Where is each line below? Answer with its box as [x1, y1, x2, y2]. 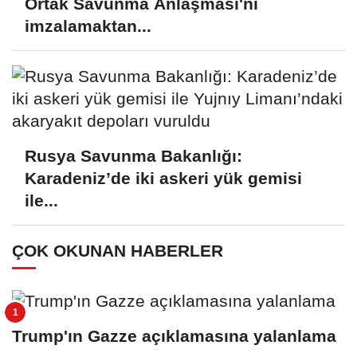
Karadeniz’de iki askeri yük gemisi [25, 168, 302, 187]
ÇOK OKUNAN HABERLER [12, 241, 223, 261]
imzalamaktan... [25, 17, 151, 36]
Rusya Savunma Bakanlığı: [25, 146, 242, 165]
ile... [25, 190, 58, 210]
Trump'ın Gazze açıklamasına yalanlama [12, 326, 336, 345]
